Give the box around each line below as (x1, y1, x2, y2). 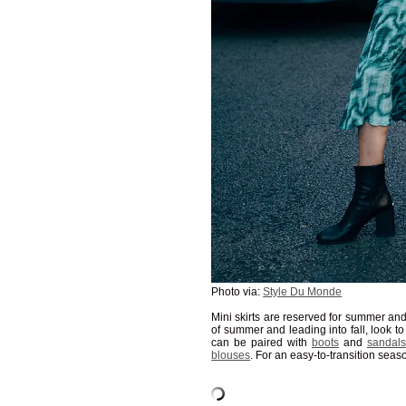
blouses (211, 348, 251, 362)
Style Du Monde (263, 285, 343, 298)
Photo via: (211, 285, 264, 298)
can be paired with (211, 335, 312, 349)
